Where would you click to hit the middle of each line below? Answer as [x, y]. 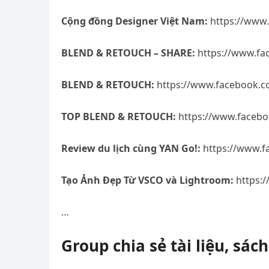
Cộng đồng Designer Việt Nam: [134, 21]
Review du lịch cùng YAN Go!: [131, 148]
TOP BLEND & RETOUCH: [119, 116]
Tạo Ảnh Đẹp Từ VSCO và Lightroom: [147, 180]
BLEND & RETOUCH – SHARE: [128, 53]
